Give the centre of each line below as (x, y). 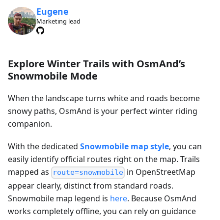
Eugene (52, 12)
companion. (30, 124)
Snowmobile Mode (53, 76)
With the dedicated (44, 147)
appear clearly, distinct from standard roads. (91, 185)
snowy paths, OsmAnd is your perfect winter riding (103, 111)
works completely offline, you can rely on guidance (102, 211)
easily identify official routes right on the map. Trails (104, 159)
